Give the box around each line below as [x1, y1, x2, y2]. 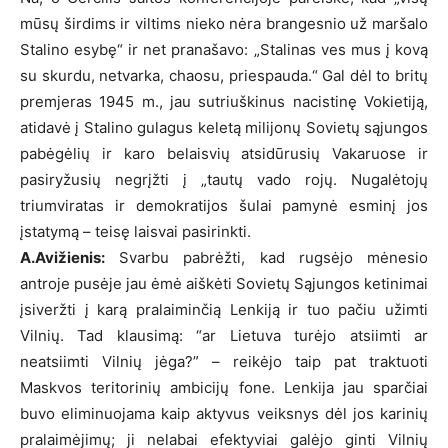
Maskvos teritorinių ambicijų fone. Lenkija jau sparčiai [20, 377, 428, 397]
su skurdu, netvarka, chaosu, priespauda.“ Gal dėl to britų [20, 65, 428, 85]
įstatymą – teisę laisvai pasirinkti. [20, 221, 251, 241]
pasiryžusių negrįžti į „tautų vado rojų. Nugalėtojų [20, 169, 428, 189]
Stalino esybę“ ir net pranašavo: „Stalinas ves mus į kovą [20, 39, 428, 59]
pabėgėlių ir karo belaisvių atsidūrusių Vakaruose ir [20, 143, 428, 163]
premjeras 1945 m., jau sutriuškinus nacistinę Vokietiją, [20, 91, 428, 111]
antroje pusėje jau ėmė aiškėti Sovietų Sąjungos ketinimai [20, 273, 428, 293]
